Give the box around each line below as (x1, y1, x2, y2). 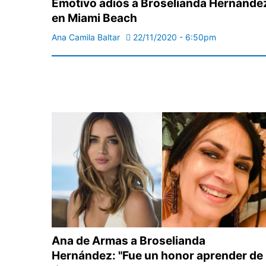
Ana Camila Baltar (52, 32, 120, 43)
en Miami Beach (52, 11, 137, 26)
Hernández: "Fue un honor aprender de (52, 249, 263, 263)
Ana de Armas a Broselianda (52, 234, 205, 248)
